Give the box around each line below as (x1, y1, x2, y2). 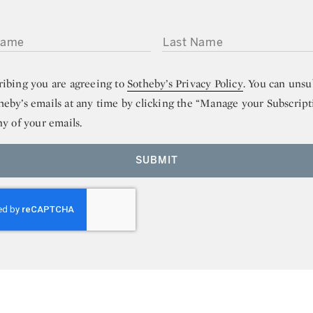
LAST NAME (163, 29, 207, 38)
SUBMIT (135, 154, 178, 166)
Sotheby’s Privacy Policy (127, 75, 243, 91)
